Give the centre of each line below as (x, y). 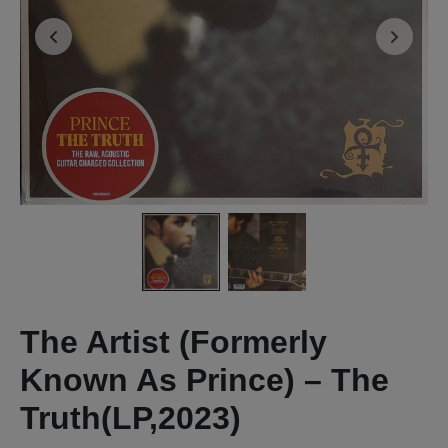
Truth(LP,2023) (130, 417)
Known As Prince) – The (204, 379)
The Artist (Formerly (173, 341)
